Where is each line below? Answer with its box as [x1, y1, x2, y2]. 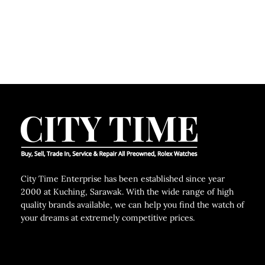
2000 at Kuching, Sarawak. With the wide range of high [21, 186, 234, 198]
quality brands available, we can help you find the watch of [21, 199, 244, 211]
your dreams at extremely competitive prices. [21, 212, 195, 224]
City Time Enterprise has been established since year [21, 173, 225, 185]
